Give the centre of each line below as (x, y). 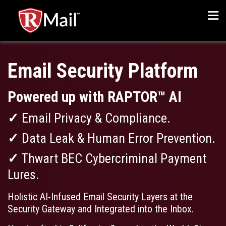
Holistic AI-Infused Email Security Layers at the (100, 197)
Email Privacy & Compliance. (95, 118)
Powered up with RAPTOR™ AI (95, 97)
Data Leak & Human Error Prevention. (117, 138)
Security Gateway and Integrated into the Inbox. (101, 209)
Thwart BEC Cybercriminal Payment (112, 158)
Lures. (23, 175)
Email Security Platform (103, 71)
